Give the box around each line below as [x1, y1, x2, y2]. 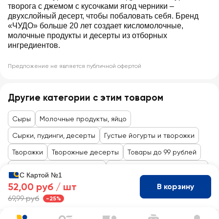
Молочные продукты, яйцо [40, 115, 127, 123]
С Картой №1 [20, 171, 62, 179]
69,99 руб [8, 194, 39, 203]
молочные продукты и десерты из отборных [8, 31, 167, 40]
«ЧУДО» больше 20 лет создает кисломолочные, [8, 22, 183, 30]
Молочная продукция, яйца [12, 165, 102, 173]
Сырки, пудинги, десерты [12, 131, 95, 139]
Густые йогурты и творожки [104, 131, 195, 139]
